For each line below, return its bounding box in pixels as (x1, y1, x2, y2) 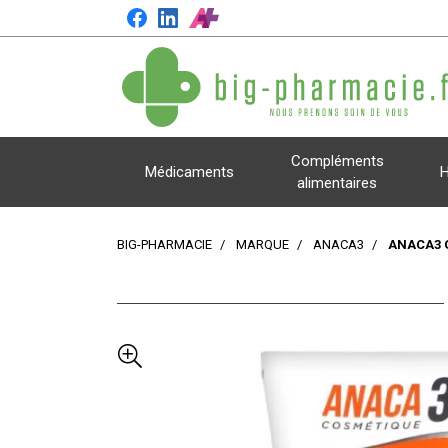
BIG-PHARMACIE (117, 237, 212, 252)
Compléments (290, 152, 384, 170)
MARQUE (236, 237, 289, 252)
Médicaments (145, 163, 235, 181)
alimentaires (297, 174, 378, 192)
